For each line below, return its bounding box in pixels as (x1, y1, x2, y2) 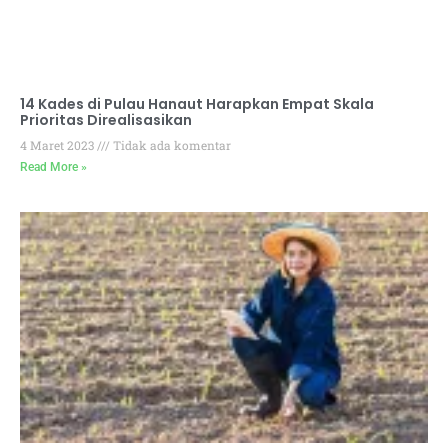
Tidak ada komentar (110, 136, 231, 153)
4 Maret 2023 (20, 136, 97, 153)
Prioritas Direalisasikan (20, 109, 192, 130)
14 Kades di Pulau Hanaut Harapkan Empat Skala (20, 93, 374, 114)
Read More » (20, 159, 87, 174)
